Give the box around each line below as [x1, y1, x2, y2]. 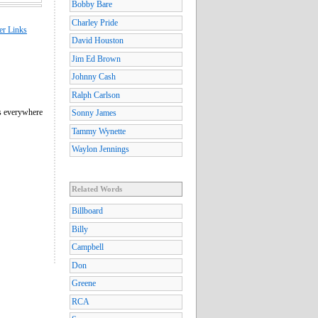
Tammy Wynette [72, 126, 126, 136]
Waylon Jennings [72, 144, 129, 155]
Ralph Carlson [72, 89, 120, 100]
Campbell [72, 242, 104, 253]
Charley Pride [72, 17, 118, 28]
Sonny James [72, 108, 116, 119]
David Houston [72, 35, 124, 46]
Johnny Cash [72, 72, 116, 82]
